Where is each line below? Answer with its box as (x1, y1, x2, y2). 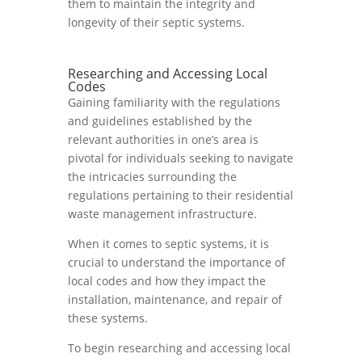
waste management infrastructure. (68, 206, 257, 221)
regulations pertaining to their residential (68, 187, 293, 203)
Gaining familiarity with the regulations (68, 95, 280, 110)
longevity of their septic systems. (68, 15, 245, 30)
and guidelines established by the (68, 113, 252, 128)
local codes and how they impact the (68, 273, 266, 288)
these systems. (68, 310, 148, 326)
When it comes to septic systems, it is (68, 236, 269, 251)
